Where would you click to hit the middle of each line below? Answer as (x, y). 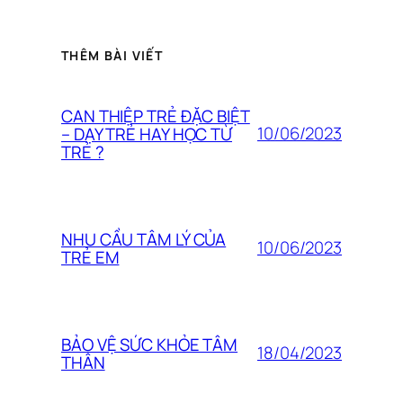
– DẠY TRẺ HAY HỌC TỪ (147, 134)
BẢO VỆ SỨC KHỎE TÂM (150, 344)
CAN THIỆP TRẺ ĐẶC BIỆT (156, 116)
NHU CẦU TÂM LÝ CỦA (144, 239)
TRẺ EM (90, 257)
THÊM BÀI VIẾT (112, 55)
